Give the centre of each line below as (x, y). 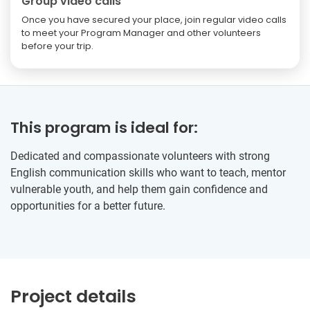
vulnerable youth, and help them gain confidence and (139, 189)
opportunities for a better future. (88, 206)
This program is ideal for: (104, 127)
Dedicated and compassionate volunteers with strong (140, 156)
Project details (73, 296)
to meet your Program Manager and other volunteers (141, 33)
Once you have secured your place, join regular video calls (154, 19)
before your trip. (57, 46)
